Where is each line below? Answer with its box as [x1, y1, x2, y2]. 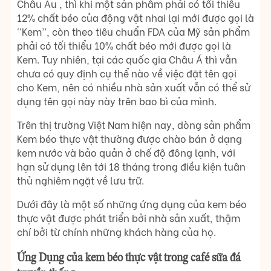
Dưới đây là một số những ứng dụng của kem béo [17, 196, 247, 211]
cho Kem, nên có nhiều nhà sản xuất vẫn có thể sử [17, 79, 250, 94]
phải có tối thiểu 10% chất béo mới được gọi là [17, 38, 231, 52]
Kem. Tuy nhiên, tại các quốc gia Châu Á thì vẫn [17, 51, 237, 66]
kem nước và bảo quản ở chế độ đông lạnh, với [17, 145, 235, 159]
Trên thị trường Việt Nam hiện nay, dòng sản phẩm [17, 117, 250, 131]
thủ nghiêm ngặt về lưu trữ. [17, 172, 144, 187]
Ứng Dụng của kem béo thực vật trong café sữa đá [17, 252, 241, 264]
